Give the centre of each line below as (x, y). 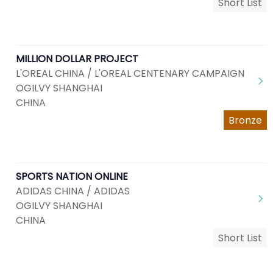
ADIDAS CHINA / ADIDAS (73, 191)
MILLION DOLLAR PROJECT (77, 59)
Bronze (245, 120)
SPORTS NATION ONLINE (72, 176)
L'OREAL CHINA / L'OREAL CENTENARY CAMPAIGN (130, 73)
